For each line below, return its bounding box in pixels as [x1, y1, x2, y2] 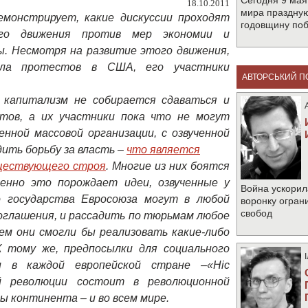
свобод [241, 208, 272, 219]
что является [126, 144, 200, 155]
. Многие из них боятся [106, 160, 230, 172]
